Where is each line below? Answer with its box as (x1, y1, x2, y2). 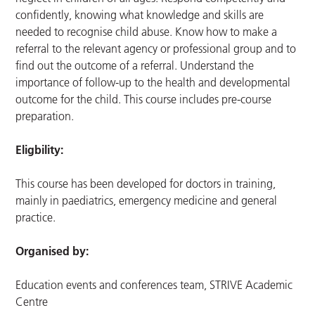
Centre (15, 295, 49, 309)
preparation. (15, 109, 75, 124)
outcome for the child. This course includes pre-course (15, 92, 272, 107)
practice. (15, 210, 56, 225)
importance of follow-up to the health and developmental (15, 75, 291, 90)
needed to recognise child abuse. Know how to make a (15, 25, 278, 39)
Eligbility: (15, 143, 64, 157)
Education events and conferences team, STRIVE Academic (15, 278, 293, 292)
